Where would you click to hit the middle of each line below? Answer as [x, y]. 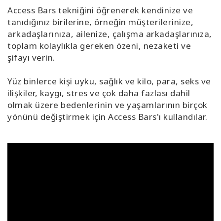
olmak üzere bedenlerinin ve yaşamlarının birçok [108, 105]
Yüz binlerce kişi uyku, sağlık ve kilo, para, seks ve [109, 81]
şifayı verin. [31, 57]
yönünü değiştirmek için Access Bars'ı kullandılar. [107, 116]
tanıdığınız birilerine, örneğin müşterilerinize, [100, 22]
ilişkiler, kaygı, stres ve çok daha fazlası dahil [99, 93]
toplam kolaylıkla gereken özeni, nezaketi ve [99, 45]
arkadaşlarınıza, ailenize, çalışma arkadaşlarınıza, [110, 34]
